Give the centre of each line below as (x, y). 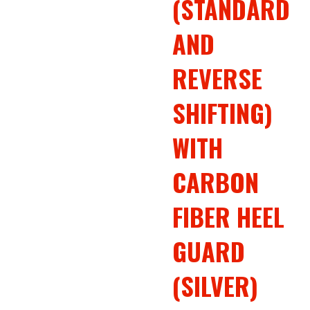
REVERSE (218, 78)
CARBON (216, 182)
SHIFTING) (223, 112)
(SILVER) (216, 285)
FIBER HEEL (229, 216)
